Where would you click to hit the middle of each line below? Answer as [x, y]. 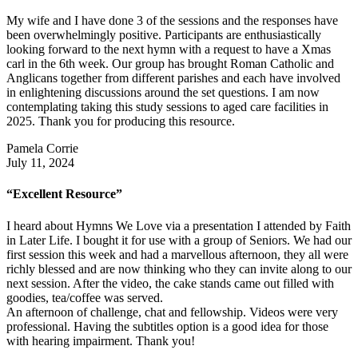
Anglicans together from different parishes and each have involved [173, 78]
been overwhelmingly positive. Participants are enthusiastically [164, 35]
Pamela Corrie [42, 149]
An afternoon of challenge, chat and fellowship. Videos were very [172, 312]
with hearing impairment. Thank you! [101, 340]
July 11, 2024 [40, 163]
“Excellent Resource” [64, 194]
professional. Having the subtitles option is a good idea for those [167, 326]
